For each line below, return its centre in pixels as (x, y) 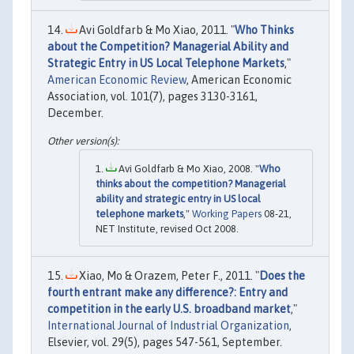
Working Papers (227, 214)
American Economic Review (117, 79)
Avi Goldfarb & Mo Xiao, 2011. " (156, 30)
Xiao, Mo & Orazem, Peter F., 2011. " (168, 276)
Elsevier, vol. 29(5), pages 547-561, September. (165, 343)
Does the (282, 276)
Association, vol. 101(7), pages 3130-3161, (153, 96)
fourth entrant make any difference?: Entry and (168, 293)
